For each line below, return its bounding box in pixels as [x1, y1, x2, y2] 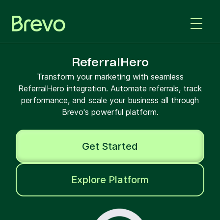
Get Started [82, 140, 138, 152]
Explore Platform [71, 174, 149, 186]
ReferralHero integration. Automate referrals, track [18, 83, 202, 93]
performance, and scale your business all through [21, 95, 199, 105]
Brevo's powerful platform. [61, 107, 159, 117]
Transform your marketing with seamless [36, 72, 184, 82]
